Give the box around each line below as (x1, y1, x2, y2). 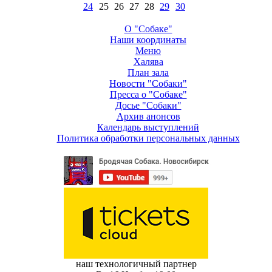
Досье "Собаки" (115, 100, 182, 110)
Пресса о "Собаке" (109, 89, 187, 100)
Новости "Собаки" (109, 78, 187, 89)
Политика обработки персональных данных (56, 133, 240, 143)
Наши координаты (110, 35, 186, 45)
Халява (133, 56, 163, 67)
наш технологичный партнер (75, 259, 197, 269)
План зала (127, 67, 169, 78)
